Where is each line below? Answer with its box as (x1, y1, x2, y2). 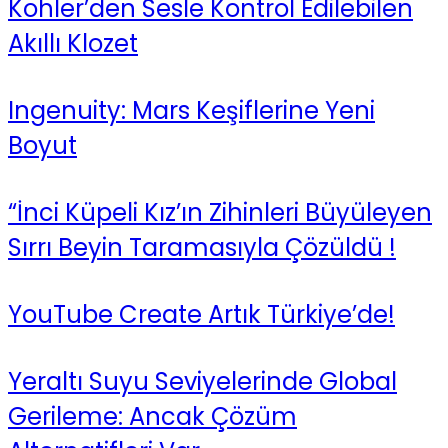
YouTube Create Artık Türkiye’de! (8, 297, 395, 331)
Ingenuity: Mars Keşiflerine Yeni (8, 93, 375, 127)
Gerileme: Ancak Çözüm (8, 399, 297, 433)
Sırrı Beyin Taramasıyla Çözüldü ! (8, 230, 396, 264)
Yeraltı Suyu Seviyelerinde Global (8, 364, 397, 398)
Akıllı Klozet (8, 26, 138, 60)
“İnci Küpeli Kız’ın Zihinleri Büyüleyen (8, 195, 432, 229)
